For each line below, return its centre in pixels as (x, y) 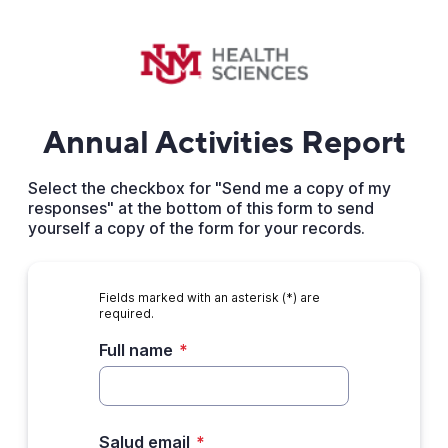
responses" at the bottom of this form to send (200, 208)
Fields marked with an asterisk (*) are (209, 297)
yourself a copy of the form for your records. (196, 228)
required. (126, 313)
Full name (135, 350)
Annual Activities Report (224, 143)
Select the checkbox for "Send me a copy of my (209, 188)
